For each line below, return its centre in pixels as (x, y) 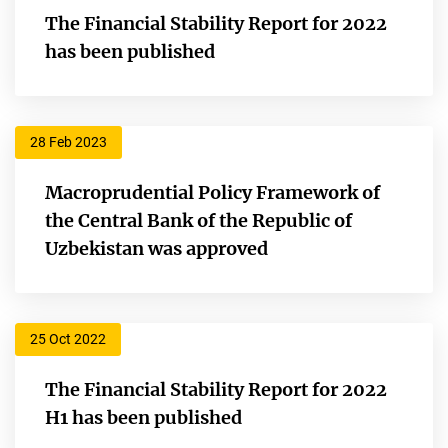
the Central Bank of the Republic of (198, 220)
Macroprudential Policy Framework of (212, 192)
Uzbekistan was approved (156, 248)
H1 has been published (143, 417)
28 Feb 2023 (68, 141)
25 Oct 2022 (68, 338)
